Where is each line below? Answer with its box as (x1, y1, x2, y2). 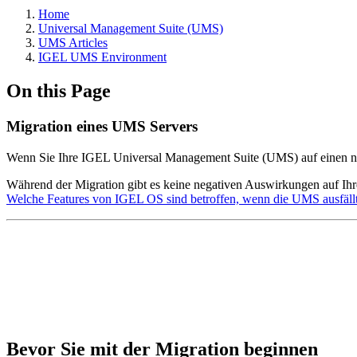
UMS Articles (38, 36, 108, 49)
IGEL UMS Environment (38, 50, 167, 64)
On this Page (6, 80, 111, 101)
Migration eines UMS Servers (6, 117, 198, 135)
